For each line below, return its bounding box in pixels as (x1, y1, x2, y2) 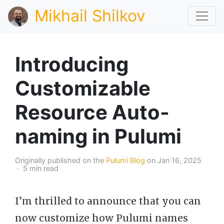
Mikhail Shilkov (34, 6, 145, 25)
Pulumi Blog (106, 156, 145, 164)
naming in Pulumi (15, 124, 181, 148)
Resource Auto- (15, 100, 169, 124)
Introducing (15, 52, 128, 76)
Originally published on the (15, 156, 106, 164)
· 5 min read (15, 164, 58, 172)
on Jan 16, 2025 (145, 156, 201, 164)
